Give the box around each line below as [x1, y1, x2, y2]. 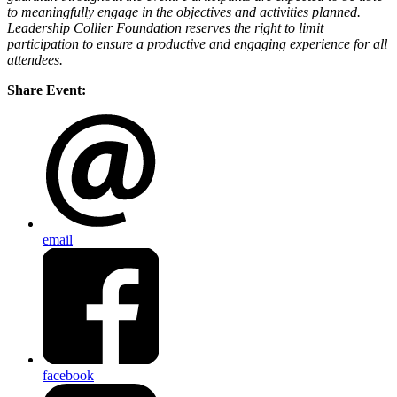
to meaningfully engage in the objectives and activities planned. [7, 4, 361, 20]
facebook [43, 367, 94, 383]
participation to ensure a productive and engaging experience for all [7, 36, 387, 52]
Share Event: [7, 82, 86, 98]
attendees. [7, 52, 63, 68]
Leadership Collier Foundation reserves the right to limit [7, 20, 323, 36]
